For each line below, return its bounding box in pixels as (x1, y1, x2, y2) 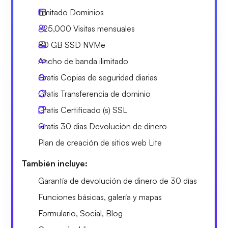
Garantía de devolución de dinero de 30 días (38, 175, 197, 186)
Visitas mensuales (71, 23, 135, 34)
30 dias (59, 121, 89, 131)
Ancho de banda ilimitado (38, 55, 128, 66)
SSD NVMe (63, 39, 105, 50)
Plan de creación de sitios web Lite (38, 137, 162, 148)
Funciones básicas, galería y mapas (38, 191, 162, 202)
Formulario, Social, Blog (38, 208, 123, 218)
